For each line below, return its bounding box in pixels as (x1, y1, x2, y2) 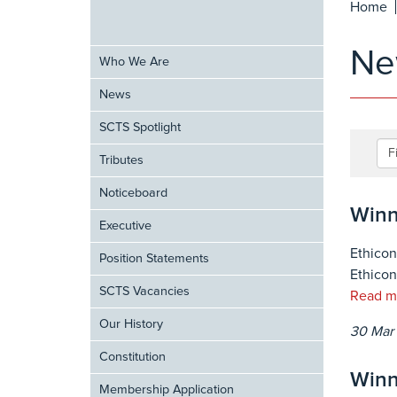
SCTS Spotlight (99, 121, 181, 134)
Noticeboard (99, 187, 167, 199)
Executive (99, 220, 152, 232)
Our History (99, 318, 163, 331)
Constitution (99, 351, 166, 363)
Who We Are (99, 56, 169, 68)
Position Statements (99, 253, 209, 265)
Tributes (99, 154, 144, 167)
